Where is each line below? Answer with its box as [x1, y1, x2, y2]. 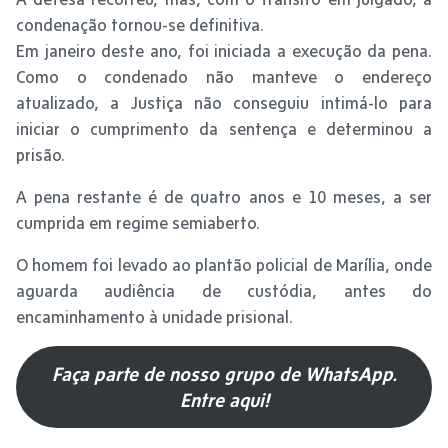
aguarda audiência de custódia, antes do [16, 281, 432, 300]
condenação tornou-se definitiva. [16, 15, 264, 34]
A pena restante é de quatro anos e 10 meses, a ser [16, 187, 432, 206]
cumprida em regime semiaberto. [16, 213, 260, 232]
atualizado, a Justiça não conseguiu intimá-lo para [16, 93, 432, 112]
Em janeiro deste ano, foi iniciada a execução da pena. [16, 41, 432, 60]
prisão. [16, 145, 65, 164]
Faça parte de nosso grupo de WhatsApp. [51, 363, 397, 386]
